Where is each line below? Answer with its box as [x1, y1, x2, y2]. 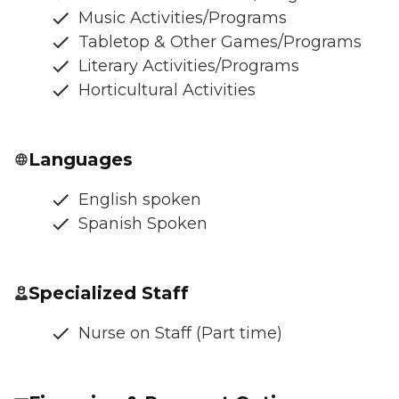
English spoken [78, 189, 201, 209]
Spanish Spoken [78, 213, 208, 233]
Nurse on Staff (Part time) [78, 322, 282, 343]
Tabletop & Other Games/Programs [78, 31, 362, 52]
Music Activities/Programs [78, 7, 287, 28]
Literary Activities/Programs [78, 55, 299, 76]
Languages [28, 148, 133, 170]
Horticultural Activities [78, 79, 256, 100]
